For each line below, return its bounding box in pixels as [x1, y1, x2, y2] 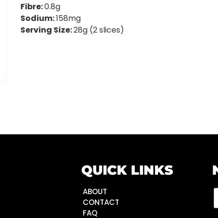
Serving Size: [20, 24, 74, 36]
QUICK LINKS [81, 162, 173, 179]
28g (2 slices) [73, 24, 125, 36]
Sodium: [20, 13, 56, 24]
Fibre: [20, 1, 45, 13]
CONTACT [82, 197, 119, 208]
